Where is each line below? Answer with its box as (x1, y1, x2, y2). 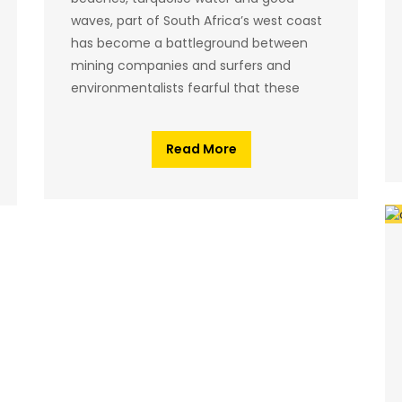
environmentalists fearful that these (71, 78, 300, 97)
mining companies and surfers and (71, 56, 291, 74)
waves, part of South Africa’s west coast (71, 11, 322, 30)
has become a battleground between (71, 33, 308, 52)
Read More (165, 139, 237, 158)
